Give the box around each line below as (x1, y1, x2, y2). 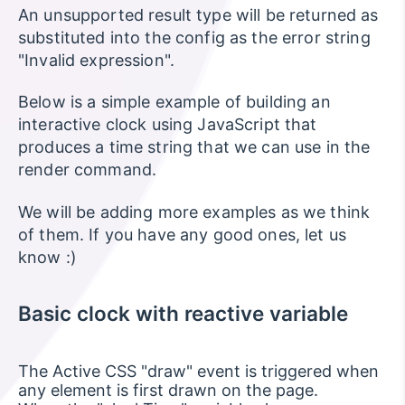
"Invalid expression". (18, 50, 175, 70)
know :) (18, 247, 78, 267)
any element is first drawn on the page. (18, 380, 318, 400)
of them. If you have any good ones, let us (18, 224, 347, 244)
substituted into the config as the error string (18, 27, 371, 47)
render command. (18, 160, 157, 180)
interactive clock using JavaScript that (18, 115, 317, 135)
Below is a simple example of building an (18, 92, 331, 112)
